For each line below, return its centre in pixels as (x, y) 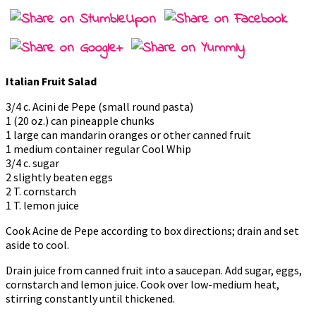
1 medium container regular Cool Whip (98, 148)
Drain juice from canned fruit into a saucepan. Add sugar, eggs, (154, 270)
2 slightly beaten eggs (59, 177)
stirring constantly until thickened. (90, 298)
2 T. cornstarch (41, 191)
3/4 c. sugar (32, 163)
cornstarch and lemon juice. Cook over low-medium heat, (142, 284)
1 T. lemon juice (42, 205)
